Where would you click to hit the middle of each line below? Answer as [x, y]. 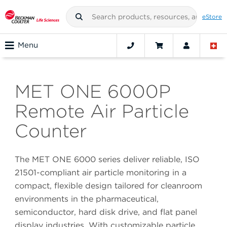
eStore [212, 16]
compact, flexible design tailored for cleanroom [108, 186]
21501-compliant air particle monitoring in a [101, 173]
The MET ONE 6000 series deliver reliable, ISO [107, 160]
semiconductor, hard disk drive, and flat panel [106, 212]
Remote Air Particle [102, 111]
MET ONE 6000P [93, 91]
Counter [51, 131]
